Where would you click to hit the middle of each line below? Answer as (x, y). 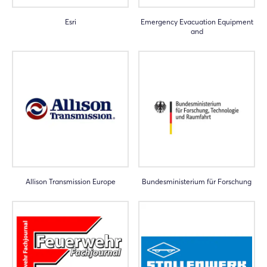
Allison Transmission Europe (70, 181)
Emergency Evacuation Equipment (197, 22)
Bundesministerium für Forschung (197, 181)
